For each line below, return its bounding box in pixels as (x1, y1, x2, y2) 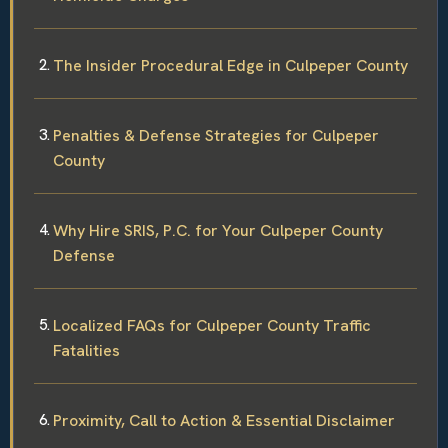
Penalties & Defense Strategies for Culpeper (53, 124, 379, 146)
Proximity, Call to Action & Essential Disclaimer (53, 409, 395, 431)
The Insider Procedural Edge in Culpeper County (53, 54, 408, 76)
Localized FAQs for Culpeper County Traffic (53, 314, 371, 336)
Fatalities (53, 339, 120, 361)
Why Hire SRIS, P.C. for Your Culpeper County (53, 219, 383, 241)
